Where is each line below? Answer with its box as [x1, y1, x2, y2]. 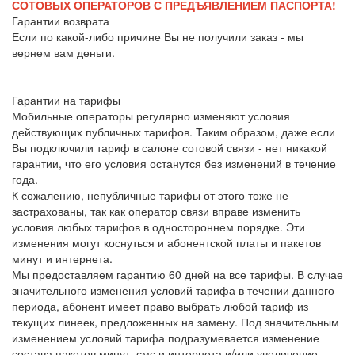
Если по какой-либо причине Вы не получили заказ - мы [12, 28, 303, 44]
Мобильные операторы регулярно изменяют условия [12, 107, 290, 124]
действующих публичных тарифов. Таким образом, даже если [12, 123, 335, 139]
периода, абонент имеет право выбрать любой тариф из [12, 297, 308, 314]
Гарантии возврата [12, 12, 109, 29]
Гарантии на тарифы [12, 91, 120, 108]
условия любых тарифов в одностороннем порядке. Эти [12, 218, 305, 235]
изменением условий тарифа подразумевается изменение [12, 329, 319, 345]
